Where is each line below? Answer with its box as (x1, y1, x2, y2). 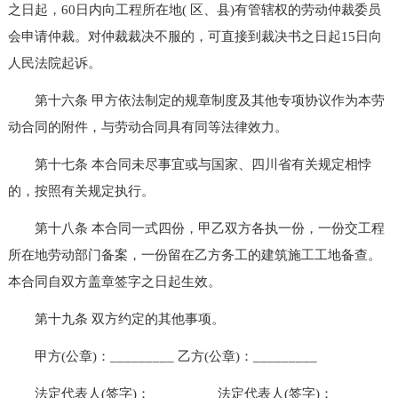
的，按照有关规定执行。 (7, 183, 155, 198)
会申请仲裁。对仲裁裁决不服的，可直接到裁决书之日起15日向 (7, 28, 382, 44)
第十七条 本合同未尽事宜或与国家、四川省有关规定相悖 (7, 156, 371, 171)
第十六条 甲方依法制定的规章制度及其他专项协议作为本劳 (7, 92, 385, 107)
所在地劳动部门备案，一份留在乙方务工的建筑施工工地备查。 (7, 247, 381, 262)
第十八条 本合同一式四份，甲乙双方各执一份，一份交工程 (7, 220, 385, 235)
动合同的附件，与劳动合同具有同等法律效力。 (7, 119, 288, 134)
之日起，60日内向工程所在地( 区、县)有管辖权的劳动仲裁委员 (7, 2, 381, 17)
